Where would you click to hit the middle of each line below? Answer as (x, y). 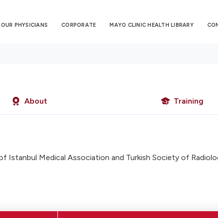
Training (189, 101)
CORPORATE (79, 25)
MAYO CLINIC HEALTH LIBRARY (152, 25)
